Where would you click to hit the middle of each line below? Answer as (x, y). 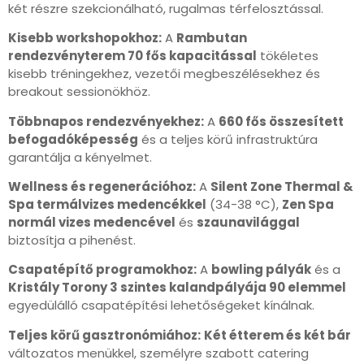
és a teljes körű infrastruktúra (228, 139)
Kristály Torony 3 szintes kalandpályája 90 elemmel (177, 288)
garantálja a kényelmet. (80, 157)
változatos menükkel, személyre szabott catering (158, 353)
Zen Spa (308, 205)
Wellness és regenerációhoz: (102, 187)
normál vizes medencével (92, 223)
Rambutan (212, 38)
